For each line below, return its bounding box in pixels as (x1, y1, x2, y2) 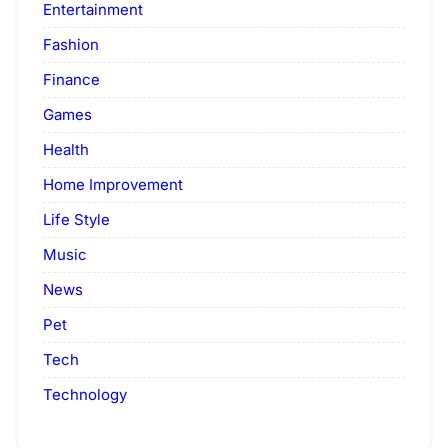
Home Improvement (43, 174, 183, 194)
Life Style (43, 209, 110, 229)
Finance (43, 69, 100, 89)
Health (43, 139, 89, 159)
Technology (43, 384, 127, 404)
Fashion (43, 34, 99, 54)
